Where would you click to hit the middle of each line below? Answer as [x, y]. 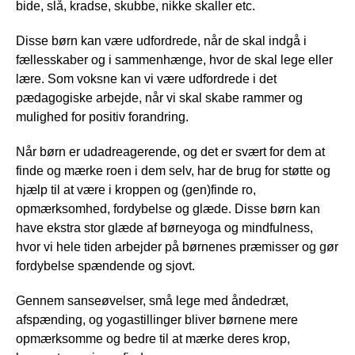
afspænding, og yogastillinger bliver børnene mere [157, 320]
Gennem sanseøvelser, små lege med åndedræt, [152, 301]
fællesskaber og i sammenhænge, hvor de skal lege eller [174, 60]
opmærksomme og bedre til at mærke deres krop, [153, 339]
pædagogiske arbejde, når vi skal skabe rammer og [159, 98]
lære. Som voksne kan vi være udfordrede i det [146, 79]
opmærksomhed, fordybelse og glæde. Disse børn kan [168, 209]
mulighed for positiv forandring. [104, 117]
